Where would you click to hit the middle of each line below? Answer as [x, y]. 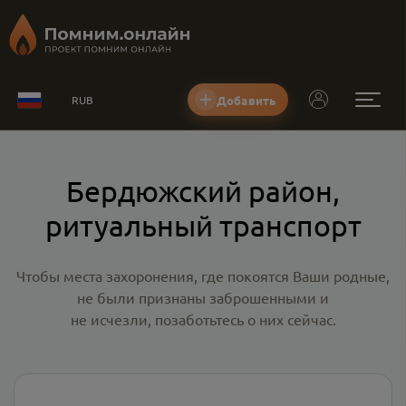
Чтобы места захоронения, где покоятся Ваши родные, [203, 275]
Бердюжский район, [203, 191]
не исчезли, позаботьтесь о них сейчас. [203, 319]
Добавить [246, 100]
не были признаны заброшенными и [203, 297]
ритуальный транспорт [203, 225]
